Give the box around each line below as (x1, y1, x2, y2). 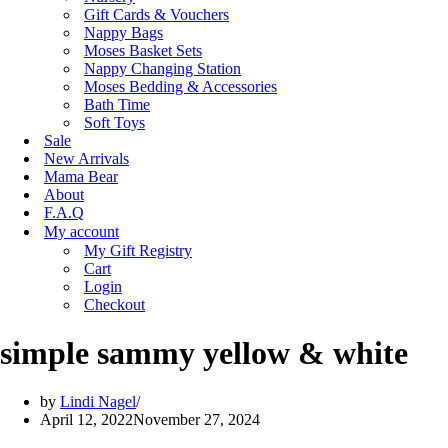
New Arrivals (44, 150, 129, 167)
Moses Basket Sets (84, 42, 202, 59)
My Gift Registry (84, 242, 192, 259)
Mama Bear (44, 168, 118, 185)
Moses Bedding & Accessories (84, 78, 277, 95)
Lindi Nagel (60, 392, 136, 410)
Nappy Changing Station (84, 60, 241, 77)
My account (44, 223, 119, 240)
